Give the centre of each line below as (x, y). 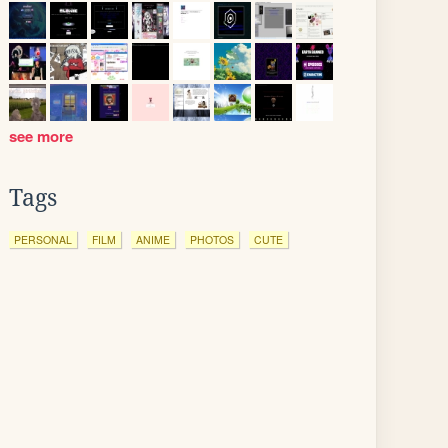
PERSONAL (43, 239)
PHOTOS (212, 239)
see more (43, 136)
